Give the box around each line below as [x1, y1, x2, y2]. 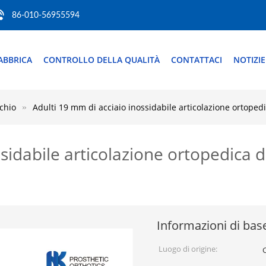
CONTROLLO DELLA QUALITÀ [43, 54, 160, 65]
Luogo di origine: [159, 243, 217, 254]
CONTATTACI [171, 54, 222, 65]
